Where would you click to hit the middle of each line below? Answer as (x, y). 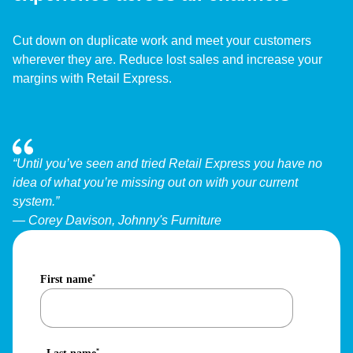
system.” (36, 202)
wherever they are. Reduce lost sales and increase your (167, 60)
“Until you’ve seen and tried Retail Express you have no (167, 164)
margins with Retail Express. (92, 79)
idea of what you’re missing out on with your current (155, 183)
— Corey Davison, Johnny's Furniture (117, 221)
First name (66, 280)
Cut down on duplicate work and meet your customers (162, 41)
